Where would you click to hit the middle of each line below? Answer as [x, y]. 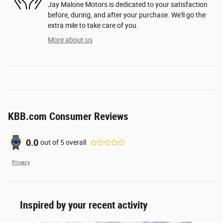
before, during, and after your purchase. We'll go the [127, 15]
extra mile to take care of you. [93, 25]
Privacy [21, 162]
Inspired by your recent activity [84, 205]
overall [75, 143]
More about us [70, 40]
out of [50, 143]
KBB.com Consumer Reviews [68, 116]
